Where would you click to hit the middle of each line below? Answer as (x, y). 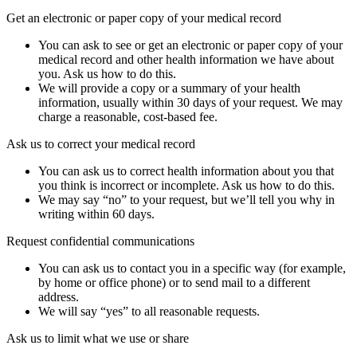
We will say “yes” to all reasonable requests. (149, 312)
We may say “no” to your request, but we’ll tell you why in (186, 200)
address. (59, 297)
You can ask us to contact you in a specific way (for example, (192, 269)
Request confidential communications (100, 241)
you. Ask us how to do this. (107, 74)
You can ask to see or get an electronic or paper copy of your (190, 45)
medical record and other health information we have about (186, 60)
